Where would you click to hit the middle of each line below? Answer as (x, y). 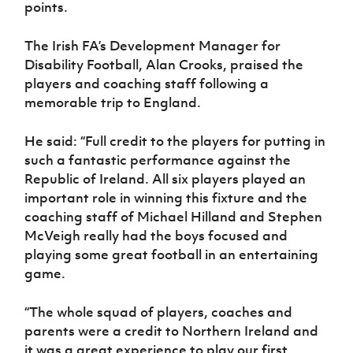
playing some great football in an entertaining (172, 254)
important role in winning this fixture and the (166, 197)
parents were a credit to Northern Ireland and (172, 331)
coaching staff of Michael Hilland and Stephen (174, 216)
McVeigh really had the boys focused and (156, 235)
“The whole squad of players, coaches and (159, 312)
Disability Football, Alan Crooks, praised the (164, 64)
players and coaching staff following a (147, 83)
